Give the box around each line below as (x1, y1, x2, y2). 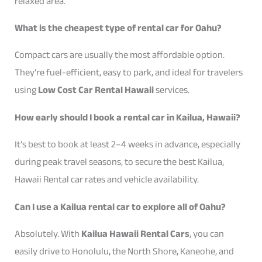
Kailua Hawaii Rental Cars (81, 225, 190, 243)
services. (154, 81, 190, 99)
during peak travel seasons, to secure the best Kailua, (15, 153, 225, 171)
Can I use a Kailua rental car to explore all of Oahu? (15, 197, 226, 216)
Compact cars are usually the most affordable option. (15, 46, 225, 64)
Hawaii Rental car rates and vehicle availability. (15, 170, 199, 189)
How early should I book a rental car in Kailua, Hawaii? (15, 108, 241, 126)
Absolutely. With (15, 225, 82, 243)
